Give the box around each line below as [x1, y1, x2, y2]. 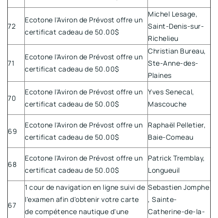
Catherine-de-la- [148, 206, 205, 216]
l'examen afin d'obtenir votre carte [25, 194, 139, 204]
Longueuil [148, 165, 180, 175]
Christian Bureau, [148, 46, 206, 55]
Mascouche [148, 99, 187, 109]
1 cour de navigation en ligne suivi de [25, 182, 145, 192]
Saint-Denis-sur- [148, 21, 204, 31]
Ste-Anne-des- [148, 58, 199, 68]
